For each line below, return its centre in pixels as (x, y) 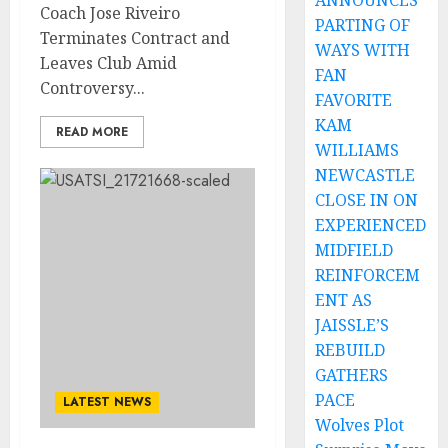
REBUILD (350, 350)
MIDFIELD (354, 250)
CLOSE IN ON (367, 200)
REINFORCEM (368, 275)
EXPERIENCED (371, 225)
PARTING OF (363, 25)
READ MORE (92, 132)
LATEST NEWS (107, 402)
